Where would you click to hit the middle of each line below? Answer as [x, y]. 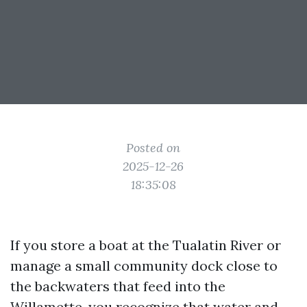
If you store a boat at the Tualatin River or [146, 245]
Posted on [153, 148]
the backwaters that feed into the [118, 286]
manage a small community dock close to [144, 266]
